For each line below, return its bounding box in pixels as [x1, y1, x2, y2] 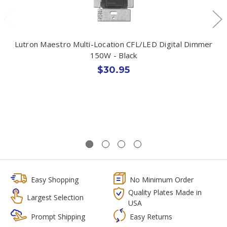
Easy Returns [130, 212, 172, 222]
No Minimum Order [130, 174, 194, 184]
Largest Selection [27, 193, 84, 203]
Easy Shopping [31, 174, 79, 184]
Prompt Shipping [30, 212, 85, 222]
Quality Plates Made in [128, 187, 202, 197]
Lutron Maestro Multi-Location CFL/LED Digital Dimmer [14, 39, 213, 49]
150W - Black [90, 50, 137, 60]
